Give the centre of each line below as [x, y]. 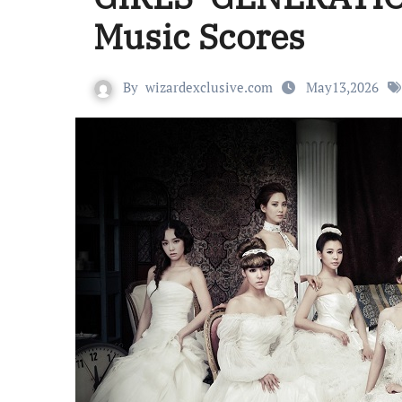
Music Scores [199, 36]
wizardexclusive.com [209, 87]
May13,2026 [342, 87]
